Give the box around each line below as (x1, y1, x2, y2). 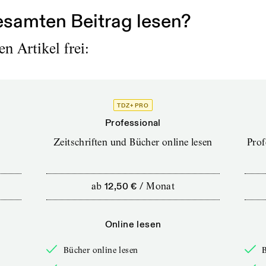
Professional (105, 117, 161, 129)
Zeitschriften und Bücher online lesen (53, 136, 213, 148)
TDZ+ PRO (117, 102, 149, 109)
